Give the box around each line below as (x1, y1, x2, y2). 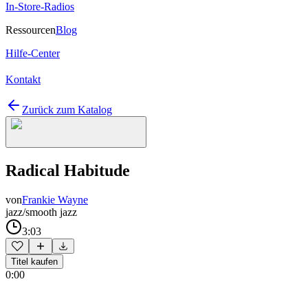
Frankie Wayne (22, 193, 88, 206)
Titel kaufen (11, 256, 58, 267)
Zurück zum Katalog (22, 104, 112, 115)
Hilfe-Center (5, 47, 60, 59)
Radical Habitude (5, 161, 130, 179)
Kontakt (5, 74, 41, 85)
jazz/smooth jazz (5, 206, 77, 218)
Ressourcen (5, 24, 56, 36)
